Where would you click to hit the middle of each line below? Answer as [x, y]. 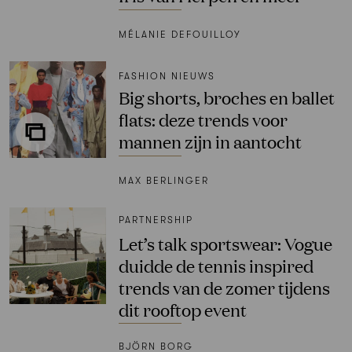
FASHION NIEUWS [167, 76]
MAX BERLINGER [163, 180]
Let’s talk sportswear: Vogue [225, 243]
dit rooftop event [182, 309]
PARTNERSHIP [156, 220]
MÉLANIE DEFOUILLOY [180, 34]
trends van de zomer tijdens [224, 287]
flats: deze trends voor [203, 119]
